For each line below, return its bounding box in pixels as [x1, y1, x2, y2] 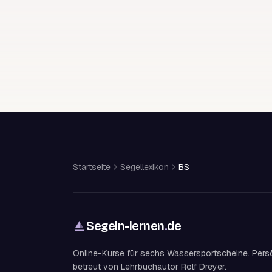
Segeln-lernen [86, 219, 165, 233]
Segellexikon [120, 161, 169, 172]
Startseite [73, 161, 110, 172]
